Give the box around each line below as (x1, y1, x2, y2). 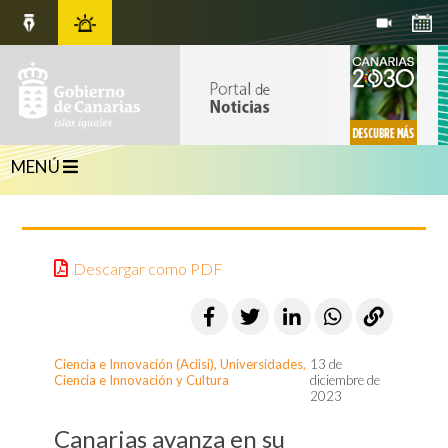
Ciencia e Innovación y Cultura (54, 372, 230, 389)
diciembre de (310, 372, 381, 389)
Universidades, (220, 356, 307, 373)
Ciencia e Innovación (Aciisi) (54, 356, 215, 373)
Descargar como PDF (73, 259, 224, 278)
